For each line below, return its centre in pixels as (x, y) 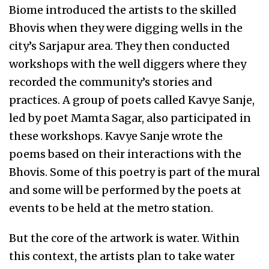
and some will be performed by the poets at (125, 190)
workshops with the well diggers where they (128, 64)
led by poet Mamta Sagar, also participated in (130, 118)
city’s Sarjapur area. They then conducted (119, 46)
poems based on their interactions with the (125, 154)
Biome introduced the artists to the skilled (123, 10)
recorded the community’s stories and (111, 82)
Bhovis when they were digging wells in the (126, 28)
